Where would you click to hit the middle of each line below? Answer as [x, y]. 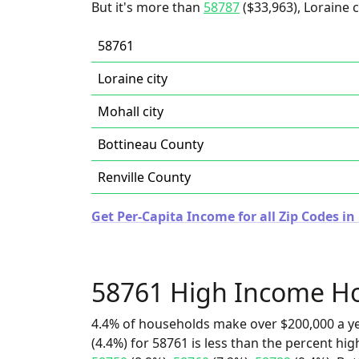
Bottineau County [151, 144]
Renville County [144, 177]
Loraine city [133, 79]
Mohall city [131, 111]
